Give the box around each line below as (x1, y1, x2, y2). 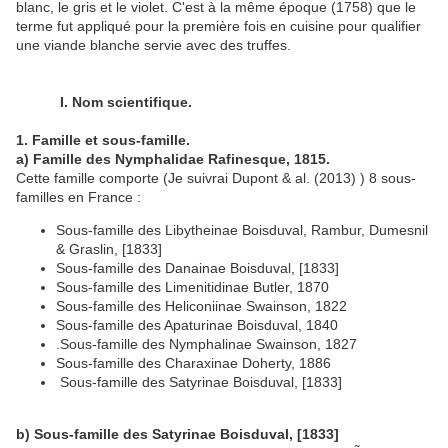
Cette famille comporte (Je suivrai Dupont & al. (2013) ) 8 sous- (16, 170, 416, 187)
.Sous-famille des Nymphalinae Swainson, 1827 (56, 336, 357, 353)
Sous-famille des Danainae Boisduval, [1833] (56, 260, 343, 277)
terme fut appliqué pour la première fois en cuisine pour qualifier (16, 18, 421, 35)
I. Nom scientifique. (16, 94, 192, 111)
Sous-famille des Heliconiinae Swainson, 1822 (56, 298, 351, 315)
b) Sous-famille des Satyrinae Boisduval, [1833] (16, 426, 339, 443)
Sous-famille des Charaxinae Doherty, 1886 (56, 355, 331, 372)
